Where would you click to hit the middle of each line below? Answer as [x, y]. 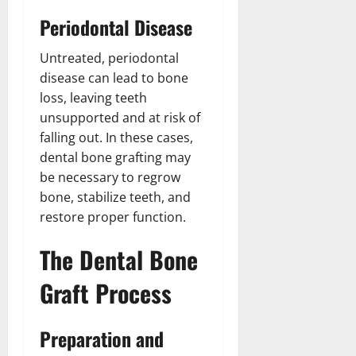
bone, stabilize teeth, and [115, 197]
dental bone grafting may [115, 157]
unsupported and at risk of [120, 117]
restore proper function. [113, 217]
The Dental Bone [119, 259]
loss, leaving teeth [93, 97]
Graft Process [106, 292]
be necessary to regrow [110, 177]
